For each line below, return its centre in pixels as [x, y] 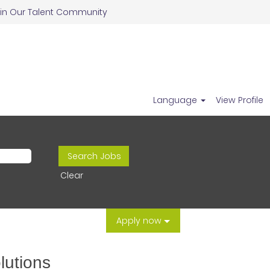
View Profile [240, 100]
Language [177, 100]
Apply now [140, 221]
